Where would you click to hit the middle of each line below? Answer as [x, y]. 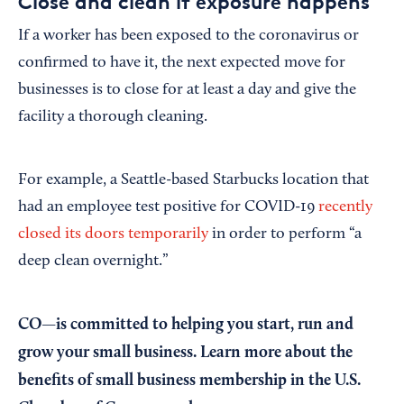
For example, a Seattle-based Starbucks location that [193, 181]
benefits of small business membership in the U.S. [189, 381]
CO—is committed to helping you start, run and [186, 325]
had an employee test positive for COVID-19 [168, 208]
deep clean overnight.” [93, 262]
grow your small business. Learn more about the [185, 353]
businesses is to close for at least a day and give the [187, 91]
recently [345, 208]
